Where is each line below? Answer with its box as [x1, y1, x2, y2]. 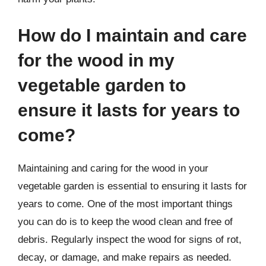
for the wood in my [18, 50, 175, 70]
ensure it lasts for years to [18, 100, 240, 120]
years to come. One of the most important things [18, 198, 233, 210]
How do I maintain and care [18, 26, 247, 45]
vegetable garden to [18, 75, 186, 95]
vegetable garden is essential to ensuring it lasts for [18, 180, 247, 192]
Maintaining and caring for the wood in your [18, 163, 208, 174]
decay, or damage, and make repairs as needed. [18, 252, 232, 263]
